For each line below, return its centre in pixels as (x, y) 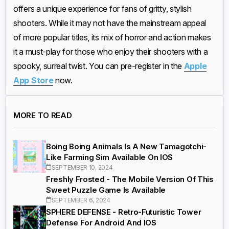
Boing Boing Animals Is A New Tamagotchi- (127, 146)
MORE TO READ (43, 116)
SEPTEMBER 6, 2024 (81, 200)
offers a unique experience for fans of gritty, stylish (102, 9)
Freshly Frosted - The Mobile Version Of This (130, 179)
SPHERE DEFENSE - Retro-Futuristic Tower (124, 212)
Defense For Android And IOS (101, 222)
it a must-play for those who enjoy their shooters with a (111, 52)
